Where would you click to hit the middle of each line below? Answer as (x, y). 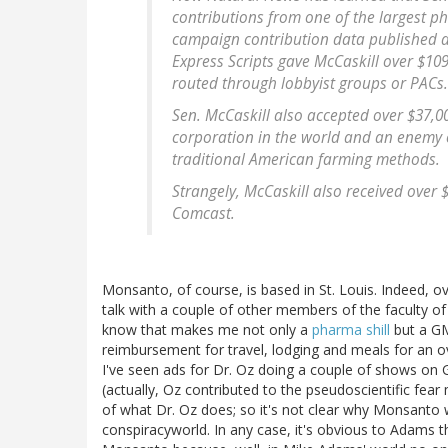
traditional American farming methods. (306, 160)
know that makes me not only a (207, 330)
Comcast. (203, 214)
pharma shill (351, 330)
